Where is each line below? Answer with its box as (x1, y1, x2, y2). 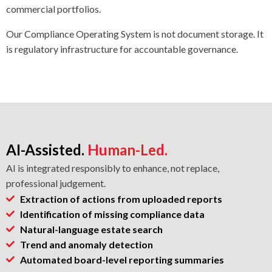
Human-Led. (84, 140, 168, 158)
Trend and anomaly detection (19, 238, 153, 250)
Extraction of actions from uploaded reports (19, 192, 222, 205)
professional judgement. (6, 177, 106, 189)
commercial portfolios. (6, 2, 101, 15)
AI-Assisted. (6, 140, 84, 158)
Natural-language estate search (19, 223, 163, 235)
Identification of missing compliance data (19, 208, 205, 220)
